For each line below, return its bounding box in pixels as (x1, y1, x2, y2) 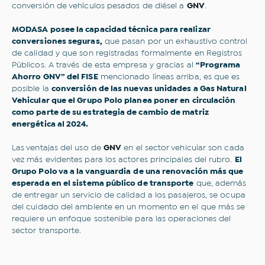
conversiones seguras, (12, 37, 102, 45)
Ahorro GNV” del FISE (12, 73, 98, 80)
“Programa (195, 61, 241, 69)
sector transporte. (12, 227, 82, 234)
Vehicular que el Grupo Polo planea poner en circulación (12, 96, 236, 104)
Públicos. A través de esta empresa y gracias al (12, 61, 196, 69)
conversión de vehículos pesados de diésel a (12, 2, 187, 9)
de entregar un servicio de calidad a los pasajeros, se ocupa (12, 191, 245, 199)
